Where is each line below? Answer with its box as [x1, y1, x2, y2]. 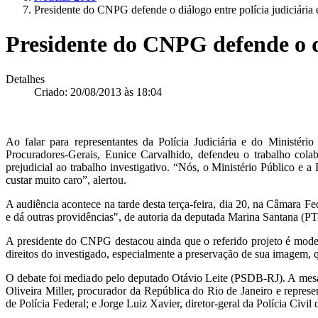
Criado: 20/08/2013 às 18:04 [34, 85, 162, 98]
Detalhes [6, 72, 45, 85]
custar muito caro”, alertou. [6, 173, 126, 186]
